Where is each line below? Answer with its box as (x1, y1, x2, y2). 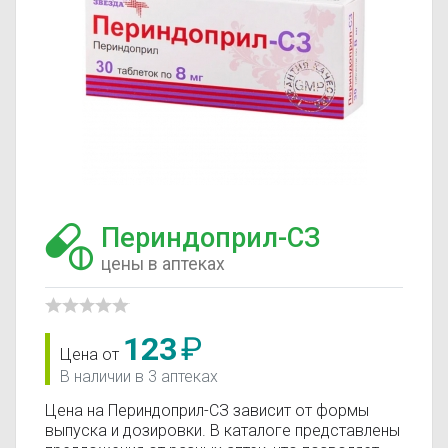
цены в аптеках (101, 253, 225, 274)
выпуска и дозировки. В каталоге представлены (45, 421, 400, 440)
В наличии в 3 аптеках (60, 367, 218, 386)
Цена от (60, 345, 123, 364)
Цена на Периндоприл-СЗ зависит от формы (45, 401, 369, 420)
